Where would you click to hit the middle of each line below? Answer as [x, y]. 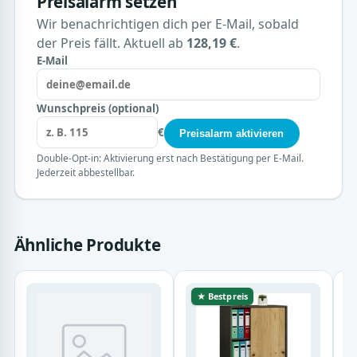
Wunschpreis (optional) [97, 109]
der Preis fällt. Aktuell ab [111, 43]
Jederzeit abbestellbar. [85, 172]
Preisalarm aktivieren [232, 133]
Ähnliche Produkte [87, 244]
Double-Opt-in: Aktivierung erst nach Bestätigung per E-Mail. [170, 157]
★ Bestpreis [222, 296]
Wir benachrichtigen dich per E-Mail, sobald [167, 24]
